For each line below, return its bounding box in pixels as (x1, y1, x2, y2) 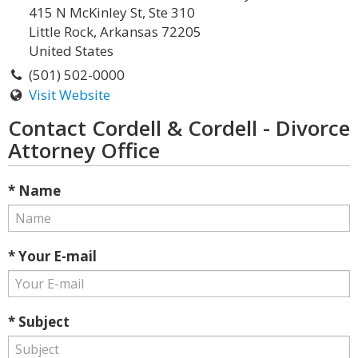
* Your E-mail (8, 247, 97, 265)
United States (29, 42, 113, 60)
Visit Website (28, 86, 110, 104)
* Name (8, 181, 61, 200)
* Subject (8, 312, 70, 331)
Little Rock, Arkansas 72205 (29, 22, 201, 41)
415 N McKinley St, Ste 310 (29, 3, 195, 22)
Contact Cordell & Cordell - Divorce (8, 113, 350, 142)
